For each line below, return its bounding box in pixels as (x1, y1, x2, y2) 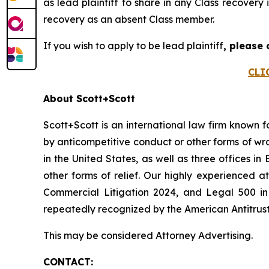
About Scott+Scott (43, 92, 135, 104)
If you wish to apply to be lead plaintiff (43, 40, 223, 52)
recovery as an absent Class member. (43, 13, 214, 25)
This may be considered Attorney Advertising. (43, 229, 253, 241)
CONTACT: (43, 256, 93, 268)
